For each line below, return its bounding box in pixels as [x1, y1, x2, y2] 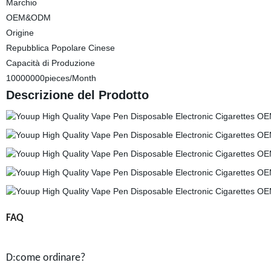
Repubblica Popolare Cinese [5, 43, 115, 53]
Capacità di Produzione [5, 58, 95, 68]
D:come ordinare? [5, 252, 85, 264]
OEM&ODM [5, 13, 51, 22]
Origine [5, 28, 34, 38]
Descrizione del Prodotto [5, 88, 149, 102]
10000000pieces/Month [5, 73, 96, 83]
